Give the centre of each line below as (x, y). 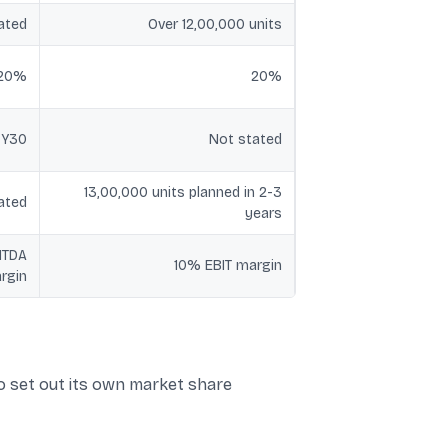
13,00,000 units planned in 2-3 (183, 192)
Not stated (245, 139)
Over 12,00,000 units (215, 24)
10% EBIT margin (228, 265)
